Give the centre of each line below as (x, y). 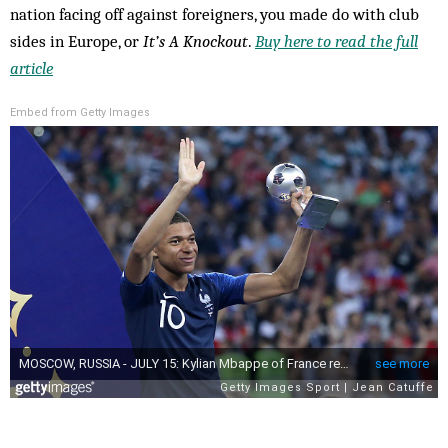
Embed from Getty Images (80, 112)
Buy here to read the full (336, 40)
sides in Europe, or (76, 40)
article (31, 67)
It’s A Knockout (195, 40)
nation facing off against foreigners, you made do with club (214, 13)
